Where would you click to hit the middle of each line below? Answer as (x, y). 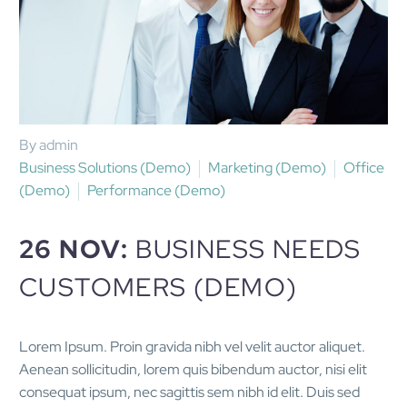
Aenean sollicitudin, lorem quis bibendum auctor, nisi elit (193, 370)
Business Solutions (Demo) (105, 167)
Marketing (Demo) (267, 167)
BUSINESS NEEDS (248, 249)
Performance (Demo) (156, 190)
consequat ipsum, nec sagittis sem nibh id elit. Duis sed (189, 392)
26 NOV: (78, 249)
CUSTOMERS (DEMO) (159, 288)
